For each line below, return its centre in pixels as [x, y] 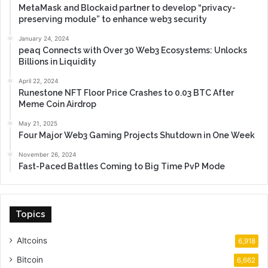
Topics [31, 214]
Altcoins [32, 240]
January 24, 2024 [44, 38]
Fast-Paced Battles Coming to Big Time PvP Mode [122, 166]
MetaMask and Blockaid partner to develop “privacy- [127, 7]
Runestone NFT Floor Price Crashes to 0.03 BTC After [126, 92]
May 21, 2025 [38, 123]
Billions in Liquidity [57, 61]
